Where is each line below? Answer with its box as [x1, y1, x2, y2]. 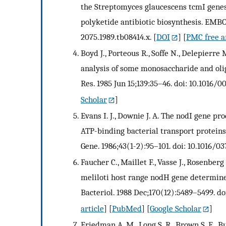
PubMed [112, 203, 142, 213]
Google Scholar [150, 203, 201, 213]
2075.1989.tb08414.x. [81, 32, 151, 42]
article [81, 203, 104, 213]
